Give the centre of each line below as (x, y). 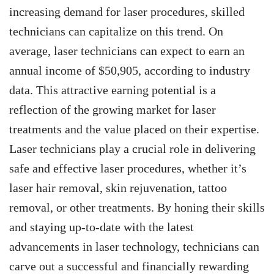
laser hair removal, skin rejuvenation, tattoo (118, 188)
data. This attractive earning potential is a (113, 90)
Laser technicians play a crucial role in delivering (132, 149)
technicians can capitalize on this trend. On (116, 31)
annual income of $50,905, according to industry (130, 71)
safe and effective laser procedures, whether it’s (128, 168)
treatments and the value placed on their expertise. (134, 129)
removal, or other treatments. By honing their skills (137, 208)
